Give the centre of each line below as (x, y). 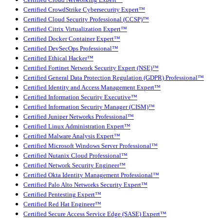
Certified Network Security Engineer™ (74, 165)
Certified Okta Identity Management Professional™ (91, 175)
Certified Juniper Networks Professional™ (79, 117)
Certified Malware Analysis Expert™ (72, 136)
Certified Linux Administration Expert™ (77, 126)
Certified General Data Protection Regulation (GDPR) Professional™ (114, 78)
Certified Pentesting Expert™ (62, 194)
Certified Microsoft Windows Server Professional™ (91, 146)
